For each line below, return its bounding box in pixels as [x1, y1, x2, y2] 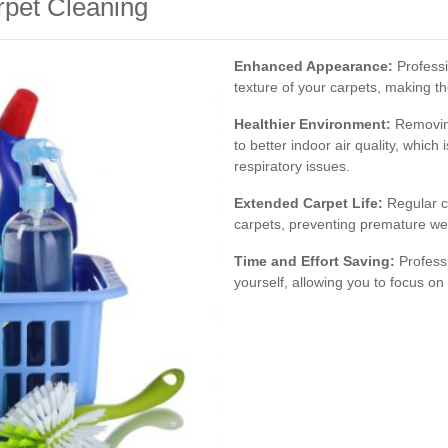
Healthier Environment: [234, 115, 391, 132]
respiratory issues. [234, 157, 350, 174]
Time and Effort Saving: [234, 252, 395, 269]
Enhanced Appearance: [234, 57, 393, 74]
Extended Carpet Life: [234, 194, 383, 211]
